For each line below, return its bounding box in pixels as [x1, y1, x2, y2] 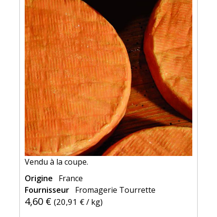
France [59, 173, 83, 184]
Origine [25, 173, 55, 184]
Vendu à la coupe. [25, 156, 88, 167]
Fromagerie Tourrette [75, 185, 155, 195]
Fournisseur [25, 185, 71, 195]
